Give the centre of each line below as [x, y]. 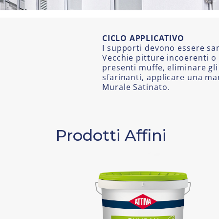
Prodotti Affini [111, 135]
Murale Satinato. [136, 87]
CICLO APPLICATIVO [143, 38]
